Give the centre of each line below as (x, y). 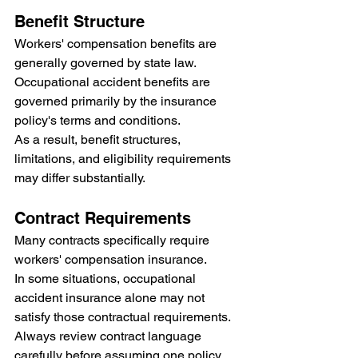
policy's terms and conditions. (97, 120)
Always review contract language (109, 336)
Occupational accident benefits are (114, 82)
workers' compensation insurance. (111, 259)
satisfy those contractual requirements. (123, 316)
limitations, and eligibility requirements (124, 158)
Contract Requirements (103, 218)
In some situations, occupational (107, 278)
